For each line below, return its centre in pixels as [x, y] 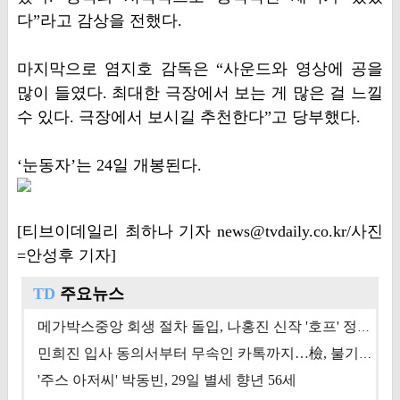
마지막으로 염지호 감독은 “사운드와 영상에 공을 [200, 69]
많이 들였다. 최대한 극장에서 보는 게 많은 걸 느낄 [200, 93]
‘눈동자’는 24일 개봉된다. [109, 165]
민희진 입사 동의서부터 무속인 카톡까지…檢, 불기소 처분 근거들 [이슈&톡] [365, 354]
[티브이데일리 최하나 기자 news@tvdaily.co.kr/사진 [200, 231]
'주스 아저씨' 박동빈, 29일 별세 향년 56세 [167, 380]
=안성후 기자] [66, 255]
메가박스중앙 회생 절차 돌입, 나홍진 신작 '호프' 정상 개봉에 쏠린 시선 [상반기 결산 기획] [363, 327]
